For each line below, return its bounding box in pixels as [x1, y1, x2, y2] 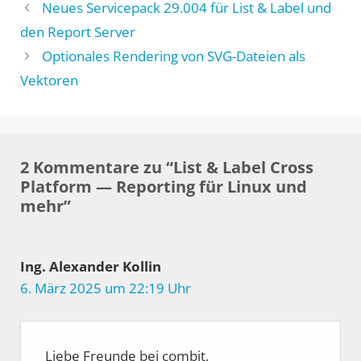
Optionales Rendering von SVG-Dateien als [42, 46, 306, 65]
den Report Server [20, 22, 135, 41]
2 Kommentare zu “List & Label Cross [20, 156, 313, 178]
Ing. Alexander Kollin [20, 256, 161, 276]
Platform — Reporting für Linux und [20, 175, 307, 197]
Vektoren [20, 70, 78, 89]
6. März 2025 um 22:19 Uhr [20, 278, 191, 297]
